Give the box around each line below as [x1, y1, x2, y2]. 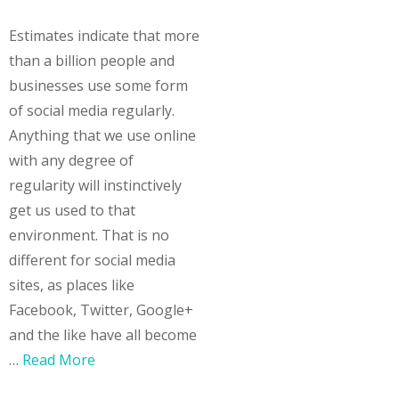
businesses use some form [9, 76, 188, 96]
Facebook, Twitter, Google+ [9, 300, 193, 321]
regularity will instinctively [9, 175, 182, 196]
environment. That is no [9, 225, 169, 246]
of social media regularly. [9, 101, 175, 121]
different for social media [9, 250, 175, 271]
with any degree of [9, 151, 134, 171]
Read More [22, 350, 95, 370]
